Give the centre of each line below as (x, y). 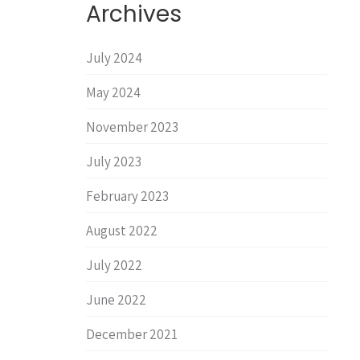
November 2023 (132, 127)
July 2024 (114, 58)
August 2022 (122, 231)
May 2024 (113, 92)
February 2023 (127, 196)
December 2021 (132, 334)
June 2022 (116, 300)
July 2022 (114, 265)
